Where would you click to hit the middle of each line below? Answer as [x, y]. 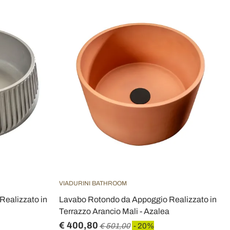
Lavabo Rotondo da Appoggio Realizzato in [138, 199]
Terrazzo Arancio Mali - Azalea [114, 211]
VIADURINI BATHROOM [93, 183]
